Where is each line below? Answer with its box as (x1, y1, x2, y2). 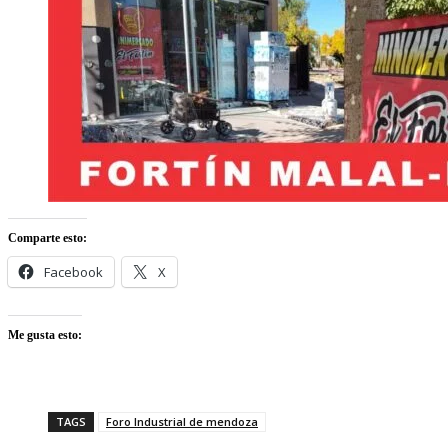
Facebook (44, 262, 103, 281)
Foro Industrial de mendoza (106, 413, 258, 429)
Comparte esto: (8, 230, 87, 245)
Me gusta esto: (8, 327, 82, 342)
